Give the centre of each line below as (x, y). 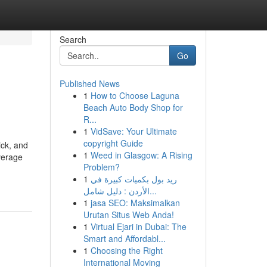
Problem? (101, 167)
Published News (89, 83)
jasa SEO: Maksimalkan (135, 203)
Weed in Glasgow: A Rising (141, 155)
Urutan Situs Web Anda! (128, 215)
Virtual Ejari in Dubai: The (138, 226)
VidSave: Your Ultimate (133, 131)
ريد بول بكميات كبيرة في (133, 179)
